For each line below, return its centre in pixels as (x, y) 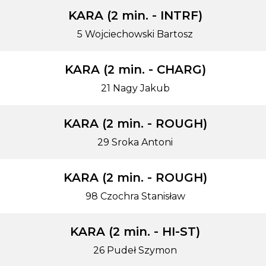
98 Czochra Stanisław (135, 196)
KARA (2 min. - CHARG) (135, 69)
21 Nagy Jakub (135, 88)
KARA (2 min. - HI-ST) (135, 232)
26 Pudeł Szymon (135, 250)
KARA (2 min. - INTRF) (135, 15)
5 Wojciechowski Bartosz (135, 34)
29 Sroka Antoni (135, 142)
